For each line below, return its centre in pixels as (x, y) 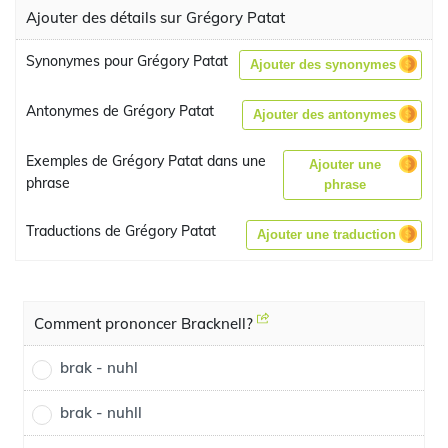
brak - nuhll (101, 412)
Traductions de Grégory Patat (121, 231)
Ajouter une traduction (326, 234)
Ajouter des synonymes (323, 64)
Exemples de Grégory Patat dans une (146, 161)
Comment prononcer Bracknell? (145, 323)
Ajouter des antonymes (324, 114)
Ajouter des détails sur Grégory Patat (155, 17)
